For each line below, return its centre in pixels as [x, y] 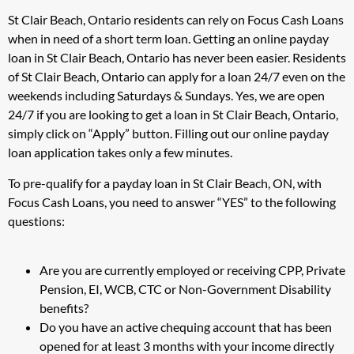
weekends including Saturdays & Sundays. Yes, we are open [166, 96]
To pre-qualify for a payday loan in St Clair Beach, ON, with [165, 183]
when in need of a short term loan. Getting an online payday [168, 39]
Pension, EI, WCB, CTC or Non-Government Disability [185, 289]
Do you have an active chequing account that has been [186, 327]
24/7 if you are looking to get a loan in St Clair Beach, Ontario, [173, 115]
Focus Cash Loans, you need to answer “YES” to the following [172, 201]
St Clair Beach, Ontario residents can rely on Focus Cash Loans [176, 20]
